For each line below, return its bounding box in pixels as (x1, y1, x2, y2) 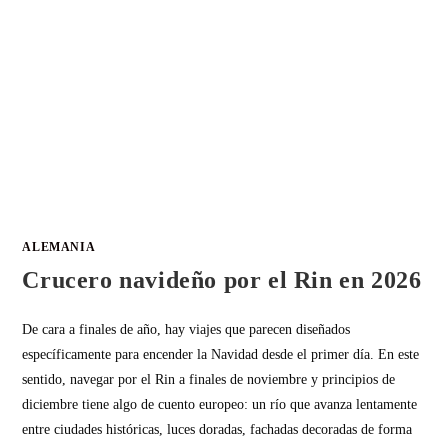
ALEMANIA (22, 240, 96, 255)
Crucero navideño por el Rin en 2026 (22, 267, 422, 294)
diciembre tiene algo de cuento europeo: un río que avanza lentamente (22, 397, 418, 413)
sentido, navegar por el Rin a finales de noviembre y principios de (22, 372, 396, 388)
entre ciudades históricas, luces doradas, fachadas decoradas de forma (22, 422, 413, 438)
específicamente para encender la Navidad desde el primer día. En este (22, 347, 420, 363)
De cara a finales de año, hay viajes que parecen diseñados (22, 322, 351, 338)
